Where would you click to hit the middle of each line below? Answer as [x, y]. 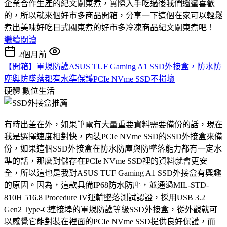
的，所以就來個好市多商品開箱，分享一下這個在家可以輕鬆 [113, 15]
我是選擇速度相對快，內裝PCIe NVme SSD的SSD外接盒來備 [113, 136]
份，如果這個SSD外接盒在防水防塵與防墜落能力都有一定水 [113, 148]
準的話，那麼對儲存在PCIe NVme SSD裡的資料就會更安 [106, 161]
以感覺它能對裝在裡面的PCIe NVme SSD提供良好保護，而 [110, 221]
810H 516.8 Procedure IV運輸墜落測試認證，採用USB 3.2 [105, 197]
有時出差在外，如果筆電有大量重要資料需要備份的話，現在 [113, 124]
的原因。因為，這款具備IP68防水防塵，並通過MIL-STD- [106, 185]
